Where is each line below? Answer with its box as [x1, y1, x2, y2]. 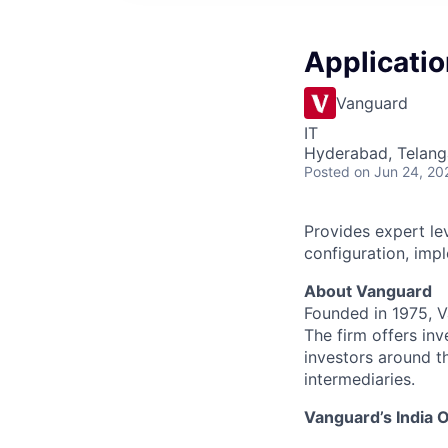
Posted [304, 163, 350, 180]
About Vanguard [304, 281, 432, 301]
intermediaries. [304, 369, 415, 389]
